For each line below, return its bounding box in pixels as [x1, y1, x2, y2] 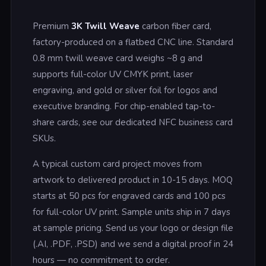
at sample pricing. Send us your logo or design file [32, 222, 233, 234]
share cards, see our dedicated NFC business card [32, 116, 233, 128]
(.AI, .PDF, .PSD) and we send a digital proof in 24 [32, 238, 233, 250]
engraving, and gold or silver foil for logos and [32, 84, 217, 96]
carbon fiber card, [139, 20, 211, 32]
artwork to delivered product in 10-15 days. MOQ [32, 174, 233, 186]
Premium [32, 20, 71, 32]
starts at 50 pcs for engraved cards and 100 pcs [32, 190, 226, 202]
